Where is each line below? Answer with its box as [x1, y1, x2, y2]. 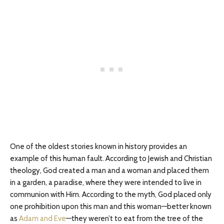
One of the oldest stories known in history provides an [10, 142, 187, 151]
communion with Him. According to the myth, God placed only [10, 190, 211, 199]
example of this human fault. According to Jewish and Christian [10, 154, 212, 163]
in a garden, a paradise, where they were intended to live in [10, 178, 201, 187]
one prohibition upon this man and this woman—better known [10, 202, 211, 211]
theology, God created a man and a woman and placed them [10, 166, 209, 175]
